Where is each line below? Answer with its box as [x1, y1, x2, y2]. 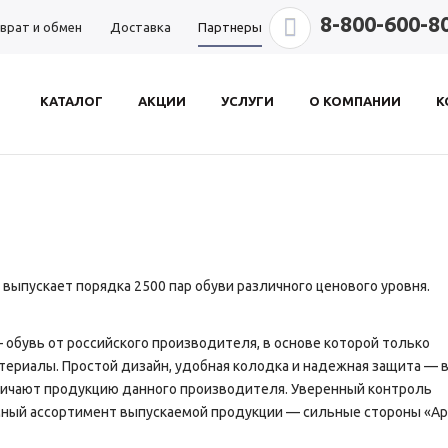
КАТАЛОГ [40, 94, 103, 108]
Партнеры [198, 20, 263, 34]
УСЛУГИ [221, 94, 275, 108]
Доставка [109, 20, 171, 34]
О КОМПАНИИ [309, 94, 402, 108]
